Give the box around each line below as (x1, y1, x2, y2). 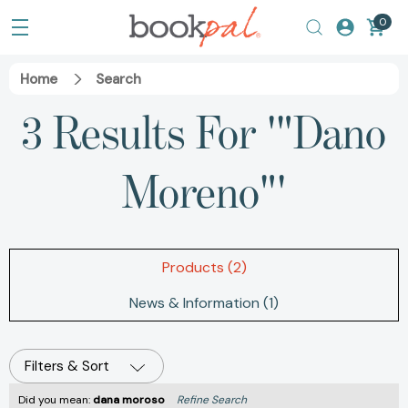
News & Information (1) (129, 293, 279, 313)
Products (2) (161, 258, 247, 278)
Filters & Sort (25, 357, 109, 376)
